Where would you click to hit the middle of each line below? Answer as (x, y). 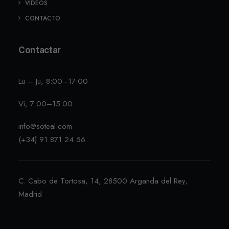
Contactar (40, 50)
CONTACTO (43, 18)
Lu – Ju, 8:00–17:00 (53, 81)
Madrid (30, 194)
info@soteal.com (45, 126)
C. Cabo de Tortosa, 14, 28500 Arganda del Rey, (103, 181)
